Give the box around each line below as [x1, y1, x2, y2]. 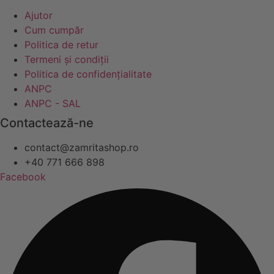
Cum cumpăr [24, 23, 84, 36]
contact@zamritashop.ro [24, 141, 139, 154]
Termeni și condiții [24, 53, 109, 65]
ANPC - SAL [24, 97, 81, 109]
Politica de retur [24, 38, 98, 51]
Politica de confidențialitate [24, 67, 152, 80]
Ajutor [24, 9, 53, 21]
